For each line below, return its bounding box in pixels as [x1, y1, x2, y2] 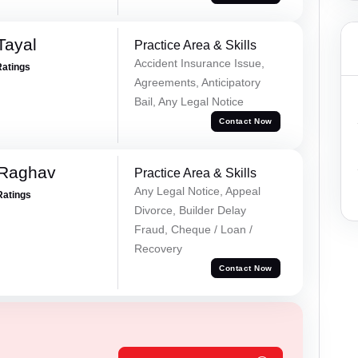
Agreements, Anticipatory [133, 75, 261, 89]
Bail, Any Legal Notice [133, 94, 244, 108]
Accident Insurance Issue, [133, 56, 265, 70]
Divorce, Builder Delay [133, 203, 246, 217]
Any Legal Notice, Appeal [133, 184, 261, 197]
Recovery [133, 241, 182, 255]
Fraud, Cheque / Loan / [133, 222, 253, 236]
